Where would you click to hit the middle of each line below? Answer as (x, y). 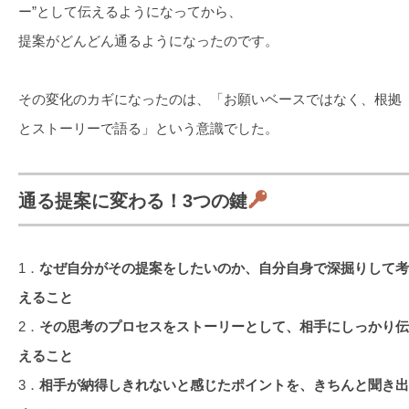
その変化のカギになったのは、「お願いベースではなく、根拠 (210, 99)
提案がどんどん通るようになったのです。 (148, 40)
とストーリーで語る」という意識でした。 (148, 128)
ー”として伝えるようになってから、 (130, 11)
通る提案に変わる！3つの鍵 (133, 200)
